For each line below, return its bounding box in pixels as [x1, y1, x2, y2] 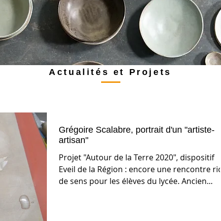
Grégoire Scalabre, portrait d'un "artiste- [59, 125, 215, 135]
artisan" [59, 135, 88, 145]
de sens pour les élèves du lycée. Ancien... [59, 176, 213, 186]
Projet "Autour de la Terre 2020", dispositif [59, 152, 214, 163]
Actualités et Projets [49, 67, 172, 77]
